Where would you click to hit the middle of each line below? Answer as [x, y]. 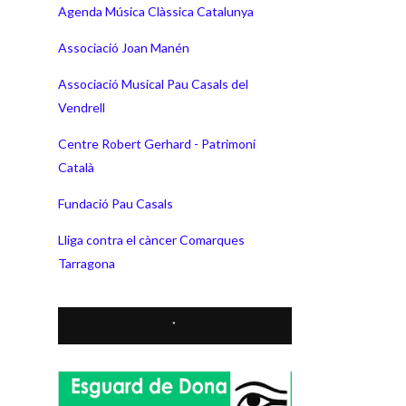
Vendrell [82, 107]
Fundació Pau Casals [116, 203]
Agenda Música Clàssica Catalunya [156, 11]
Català [76, 167]
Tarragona [87, 263]
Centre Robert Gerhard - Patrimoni [157, 143]
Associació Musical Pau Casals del [153, 83]
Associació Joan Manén [124, 47]
